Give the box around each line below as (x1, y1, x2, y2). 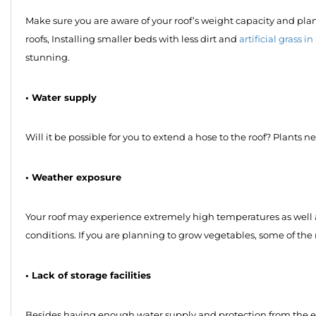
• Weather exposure (25, 170, 121, 185)
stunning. (25, 51, 70, 65)
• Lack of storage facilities (25, 268, 151, 283)
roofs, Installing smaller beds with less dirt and (25, 32, 239, 47)
